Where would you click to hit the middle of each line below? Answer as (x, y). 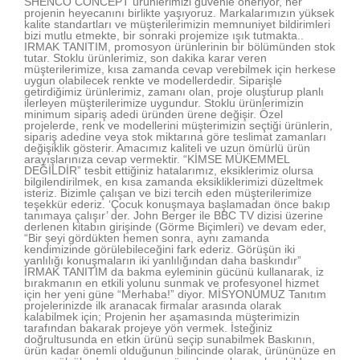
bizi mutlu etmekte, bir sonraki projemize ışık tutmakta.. (164, 35)
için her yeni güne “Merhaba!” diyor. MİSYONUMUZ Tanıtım (175, 294)
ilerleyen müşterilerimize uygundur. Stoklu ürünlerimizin (164, 102)
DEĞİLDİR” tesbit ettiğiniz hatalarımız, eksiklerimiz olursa (169, 170)
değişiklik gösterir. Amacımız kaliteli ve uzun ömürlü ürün (167, 147)
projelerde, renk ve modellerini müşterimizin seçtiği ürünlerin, (178, 125)
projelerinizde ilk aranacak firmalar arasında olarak (153, 305)
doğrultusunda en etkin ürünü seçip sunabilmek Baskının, (170, 339)
